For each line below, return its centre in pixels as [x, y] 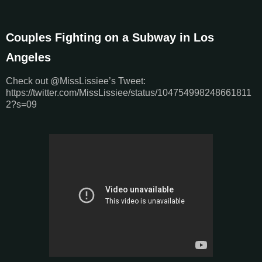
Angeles [28, 57]
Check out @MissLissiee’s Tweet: [76, 81]
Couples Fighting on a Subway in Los [110, 37]
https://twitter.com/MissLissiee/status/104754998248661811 [129, 93]
